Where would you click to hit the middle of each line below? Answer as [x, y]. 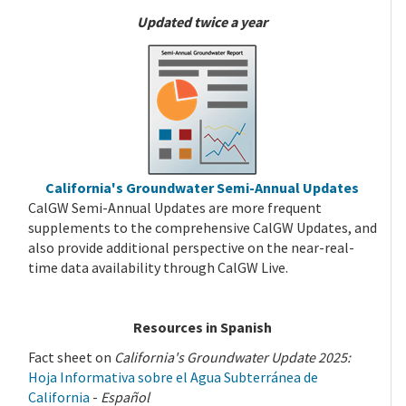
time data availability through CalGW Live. [158, 268]
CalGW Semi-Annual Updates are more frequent [174, 208]
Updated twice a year [203, 22]
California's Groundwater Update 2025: [232, 358]
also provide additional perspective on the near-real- [191, 248]
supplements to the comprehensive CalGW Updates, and [202, 228]
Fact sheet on [71, 358]
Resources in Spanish [202, 328]
